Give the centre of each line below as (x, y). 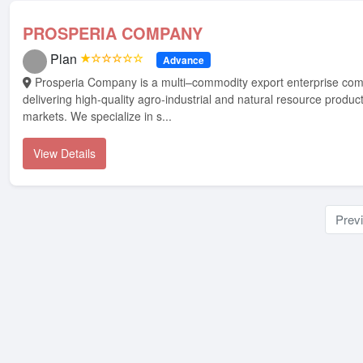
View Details (64, 153)
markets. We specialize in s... (97, 116)
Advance (183, 60)
